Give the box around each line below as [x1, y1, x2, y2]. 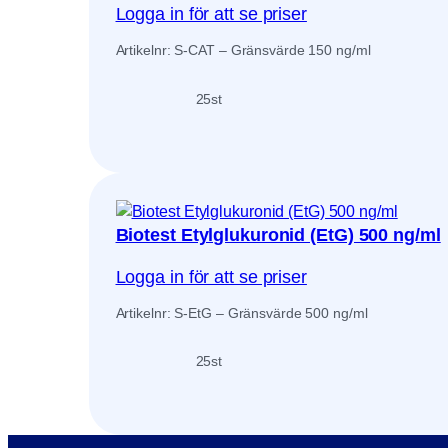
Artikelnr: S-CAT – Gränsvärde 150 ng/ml [115, 42, 371, 59]
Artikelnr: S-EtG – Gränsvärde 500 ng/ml [115, 304, 368, 321]
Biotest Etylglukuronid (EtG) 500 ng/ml [115, 224, 441, 245]
